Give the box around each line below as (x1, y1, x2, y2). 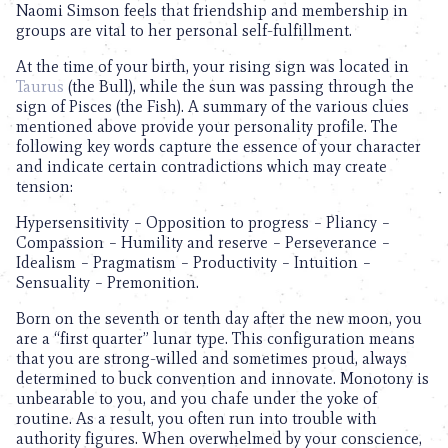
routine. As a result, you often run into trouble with (16, 409, 377, 428)
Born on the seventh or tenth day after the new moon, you (16, 309, 422, 328)
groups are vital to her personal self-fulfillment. (16, 21, 352, 40)
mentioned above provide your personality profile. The (16, 117, 398, 136)
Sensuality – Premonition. (16, 273, 199, 292)
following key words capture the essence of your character (16, 137, 421, 156)
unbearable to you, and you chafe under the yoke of (16, 389, 377, 408)
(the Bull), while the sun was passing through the (64, 77, 414, 96)
